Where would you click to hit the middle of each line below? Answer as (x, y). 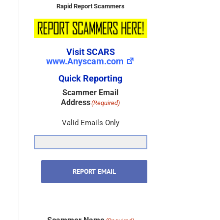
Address (76, 103)
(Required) (106, 103)
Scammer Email (91, 93)
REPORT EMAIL (94, 172)
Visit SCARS (90, 52)
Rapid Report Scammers (90, 6)
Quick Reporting (91, 79)
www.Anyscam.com (85, 61)
